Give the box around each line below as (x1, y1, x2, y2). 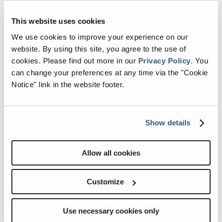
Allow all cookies (82, 148, 140, 157)
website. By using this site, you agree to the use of (11, 44, 186, 53)
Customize (87, 177, 124, 186)
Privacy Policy (138, 56, 191, 65)
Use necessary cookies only (63, 206, 159, 215)
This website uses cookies (11, 17, 106, 25)
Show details (145, 118, 191, 127)
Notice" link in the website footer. (11, 80, 124, 89)
